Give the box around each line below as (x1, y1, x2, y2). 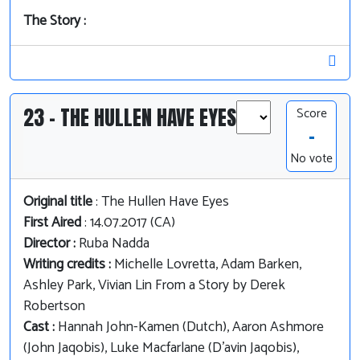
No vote (290, 149, 333, 170)
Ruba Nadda (79, 232, 149, 256)
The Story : (23, 10, 86, 34)
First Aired (23, 211, 81, 235)
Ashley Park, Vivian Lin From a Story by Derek (23, 274, 285, 298)
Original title (23, 190, 92, 215)
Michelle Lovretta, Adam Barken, (114, 253, 301, 277)
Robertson (23, 295, 85, 319)
